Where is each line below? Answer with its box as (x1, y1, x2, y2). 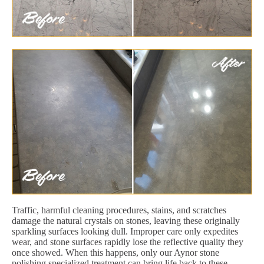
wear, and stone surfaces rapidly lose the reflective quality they (12, 236, 243, 247)
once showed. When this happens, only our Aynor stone (12, 247, 219, 258)
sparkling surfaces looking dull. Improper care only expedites (12, 226, 238, 236)
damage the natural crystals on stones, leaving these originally (12, 215, 240, 226)
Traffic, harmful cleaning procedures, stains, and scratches (12, 204, 226, 215)
